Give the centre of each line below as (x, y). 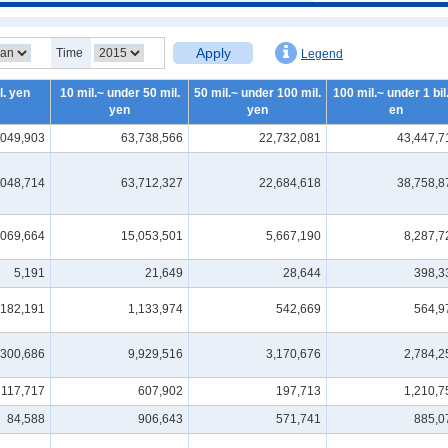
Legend (322, 54)
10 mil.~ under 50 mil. (119, 93)
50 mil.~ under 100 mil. (257, 93)
